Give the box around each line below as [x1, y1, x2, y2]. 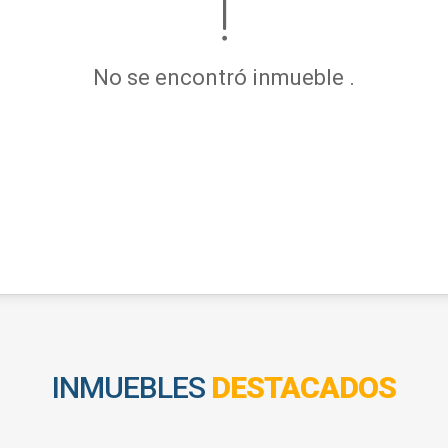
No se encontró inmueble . [93, 64, 355, 90]
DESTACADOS [211, 370, 396, 405]
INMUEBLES [52, 370, 211, 405]
